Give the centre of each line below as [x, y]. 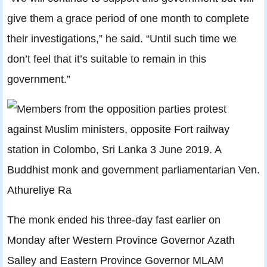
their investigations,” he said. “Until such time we [122, 39]
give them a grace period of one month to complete [128, 18]
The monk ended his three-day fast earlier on [114, 220]
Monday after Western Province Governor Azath [121, 240]
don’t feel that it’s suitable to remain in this [107, 59]
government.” [39, 79]
